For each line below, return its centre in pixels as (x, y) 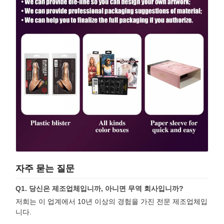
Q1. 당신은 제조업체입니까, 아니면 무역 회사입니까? (99, 188)
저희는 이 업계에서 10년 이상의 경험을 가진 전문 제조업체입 (111, 201)
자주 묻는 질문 (45, 168)
